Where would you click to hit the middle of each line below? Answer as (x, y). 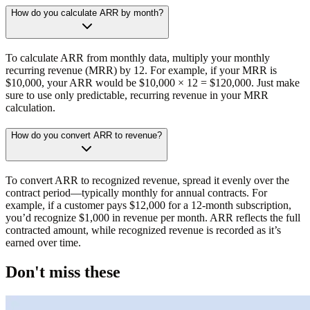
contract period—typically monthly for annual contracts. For (136, 193)
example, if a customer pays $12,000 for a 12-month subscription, (148, 206)
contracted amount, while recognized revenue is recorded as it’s (143, 230)
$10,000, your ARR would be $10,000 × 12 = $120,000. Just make (153, 82)
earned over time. (43, 243)
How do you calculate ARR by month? (87, 12)
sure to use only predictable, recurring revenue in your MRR (137, 95)
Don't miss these (63, 272)
